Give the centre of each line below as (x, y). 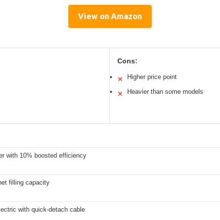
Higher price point (152, 77)
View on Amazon (110, 16)
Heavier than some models (165, 92)
